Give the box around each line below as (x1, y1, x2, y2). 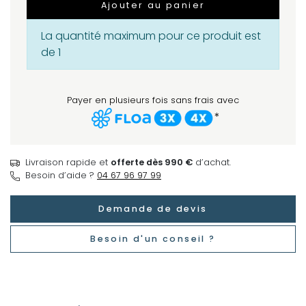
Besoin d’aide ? (25, 169, 97, 182)
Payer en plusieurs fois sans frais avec (67, 94, 239, 107)
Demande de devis (98, 203, 208, 215)
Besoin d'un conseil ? (90, 233, 216, 245)
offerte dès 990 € (111, 156, 193, 169)
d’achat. (193, 156, 231, 169)
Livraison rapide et (25, 156, 111, 169)
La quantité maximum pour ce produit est (41, 28, 261, 44)
